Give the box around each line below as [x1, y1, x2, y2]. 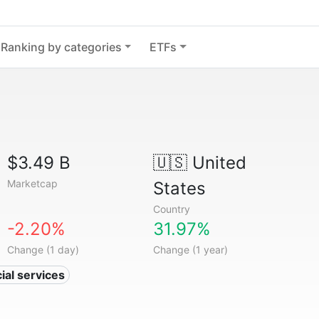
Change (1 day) [7, 244, 80, 256]
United [187, 152, 246, 173]
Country [152, 203, 190, 215]
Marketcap [7, 177, 58, 189]
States [152, 178, 206, 199]
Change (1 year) [152, 244, 228, 256]
